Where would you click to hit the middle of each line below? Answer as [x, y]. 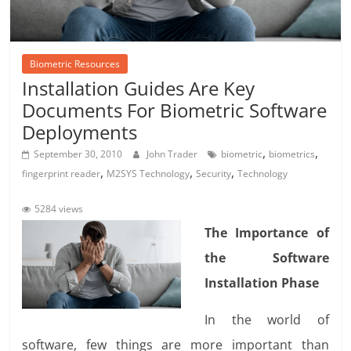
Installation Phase [262, 283]
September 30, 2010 [78, 154]
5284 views [58, 209]
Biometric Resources [75, 64]
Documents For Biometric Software [175, 110]
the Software [267, 258]
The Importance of [267, 233]
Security [214, 174]
